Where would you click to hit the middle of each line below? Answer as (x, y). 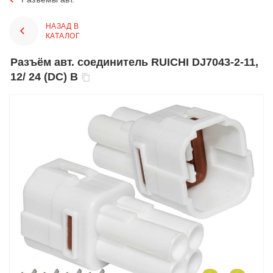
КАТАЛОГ (63, 36)
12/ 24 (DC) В (44, 76)
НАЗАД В (62, 26)
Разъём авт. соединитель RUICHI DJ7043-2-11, (14, 62)
